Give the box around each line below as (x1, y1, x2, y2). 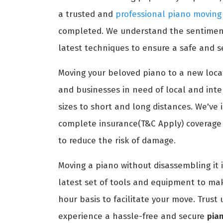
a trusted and (58, 8, 115, 19)
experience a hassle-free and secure (58, 211, 207, 222)
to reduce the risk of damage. (58, 135, 176, 146)
